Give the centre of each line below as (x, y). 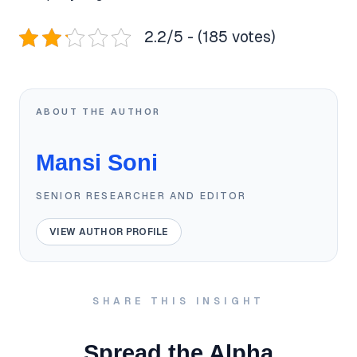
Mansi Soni (97, 163)
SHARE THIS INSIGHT (178, 302)
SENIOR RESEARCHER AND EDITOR (141, 196)
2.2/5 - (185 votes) (210, 37)
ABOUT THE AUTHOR (98, 112)
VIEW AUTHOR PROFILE (109, 231)
